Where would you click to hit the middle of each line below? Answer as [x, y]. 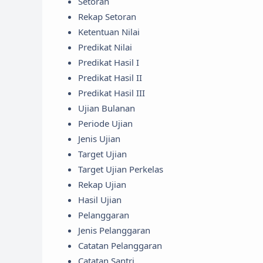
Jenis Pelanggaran [114, 230]
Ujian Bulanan [107, 108]
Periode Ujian [105, 123]
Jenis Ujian [99, 138]
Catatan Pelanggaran [120, 245]
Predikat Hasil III [112, 92]
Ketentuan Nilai [109, 31]
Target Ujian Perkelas [121, 169]
